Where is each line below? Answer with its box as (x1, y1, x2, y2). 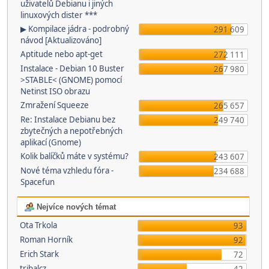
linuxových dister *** (20, 10, 97, 20)
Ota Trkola (19, 220, 57, 231)
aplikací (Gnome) (20, 137, 81, 148)
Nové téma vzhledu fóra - (20, 165, 113, 176)
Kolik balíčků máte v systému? (20, 151, 128, 162)
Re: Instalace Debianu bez (20, 114, 115, 125)
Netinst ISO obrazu (20, 86, 90, 97)
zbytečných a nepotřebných (20, 125, 122, 136)
